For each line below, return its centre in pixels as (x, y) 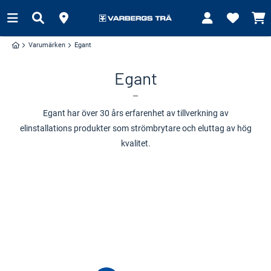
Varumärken (47, 45)
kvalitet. (135, 143)
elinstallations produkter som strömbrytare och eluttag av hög (135, 128)
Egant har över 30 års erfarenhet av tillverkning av (135, 113)
